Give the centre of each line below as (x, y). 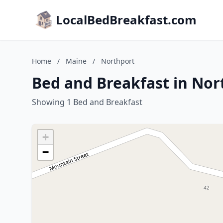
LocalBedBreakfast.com (126, 20)
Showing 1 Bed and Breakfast (87, 102)
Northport (118, 61)
